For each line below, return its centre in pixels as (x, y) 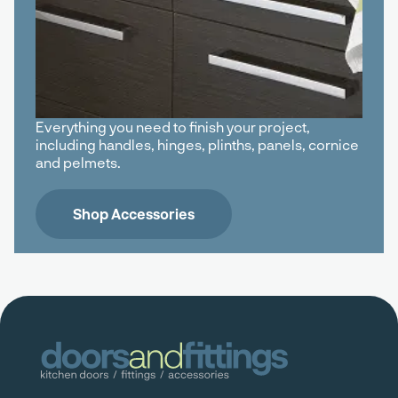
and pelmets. (78, 163)
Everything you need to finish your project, (173, 127)
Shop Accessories (134, 214)
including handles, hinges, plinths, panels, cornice (197, 145)
